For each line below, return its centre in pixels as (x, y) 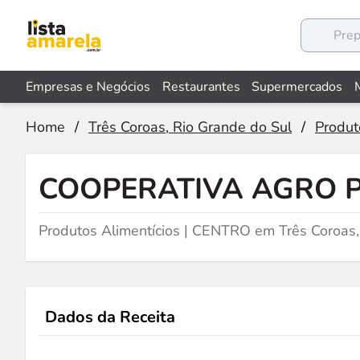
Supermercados (297, 87)
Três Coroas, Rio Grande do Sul (190, 127)
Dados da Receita (110, 317)
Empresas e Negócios (88, 87)
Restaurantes (201, 87)
